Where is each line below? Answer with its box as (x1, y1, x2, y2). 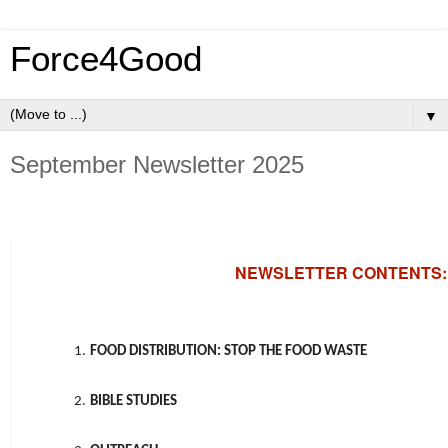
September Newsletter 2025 (10, 151, 304, 178)
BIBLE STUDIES (90, 393, 178, 409)
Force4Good (10, 40, 202, 78)
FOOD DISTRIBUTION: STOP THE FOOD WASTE (90, 343, 368, 359)
